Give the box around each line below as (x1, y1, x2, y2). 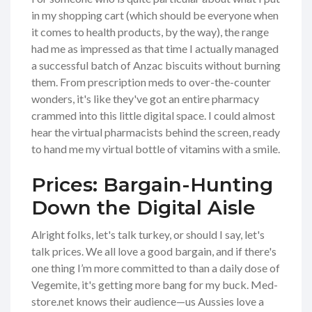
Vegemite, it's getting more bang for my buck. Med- (31, 278, 278, 292)
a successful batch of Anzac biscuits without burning (31, 58, 281, 72)
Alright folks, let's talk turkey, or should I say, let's (31, 228, 265, 242)
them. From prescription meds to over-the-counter (31, 75, 271, 89)
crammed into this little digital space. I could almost (31, 109, 275, 123)
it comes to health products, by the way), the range (31, 25, 269, 39)
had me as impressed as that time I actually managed (31, 42, 279, 56)
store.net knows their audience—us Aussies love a (31, 295, 264, 309)
